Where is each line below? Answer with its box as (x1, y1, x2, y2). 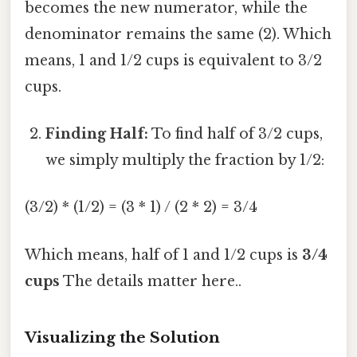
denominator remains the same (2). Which (25, 25, 331, 43)
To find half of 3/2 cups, (148, 125, 324, 143)
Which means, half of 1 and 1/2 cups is (25, 245, 302, 264)
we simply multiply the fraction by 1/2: (45, 151, 325, 170)
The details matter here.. (60, 272, 241, 290)
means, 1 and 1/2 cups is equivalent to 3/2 (25, 51, 322, 69)
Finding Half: (45, 125, 149, 143)
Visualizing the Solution (25, 328, 220, 347)
